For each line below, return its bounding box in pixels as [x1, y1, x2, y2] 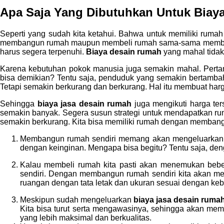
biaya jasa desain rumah [37, 99, 132, 108]
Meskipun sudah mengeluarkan [20, 195, 134, 204]
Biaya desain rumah [86, 47, 161, 56]
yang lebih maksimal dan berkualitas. [20, 213, 151, 222]
